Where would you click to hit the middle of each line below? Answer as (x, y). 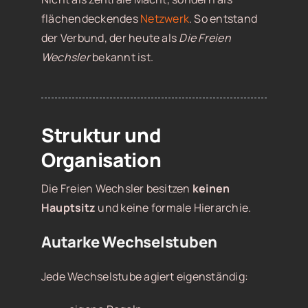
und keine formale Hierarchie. (174, 208)
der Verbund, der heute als (110, 38)
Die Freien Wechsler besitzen (117, 189)
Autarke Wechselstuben (129, 242)
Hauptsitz (68, 208)
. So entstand (223, 19)
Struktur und (101, 135)
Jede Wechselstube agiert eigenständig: (145, 277)
